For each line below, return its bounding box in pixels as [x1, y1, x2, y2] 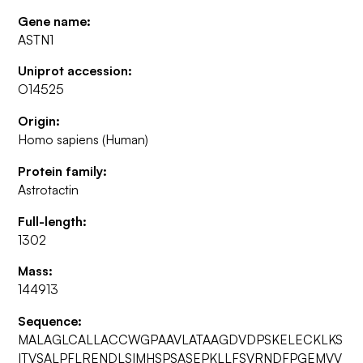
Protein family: [18, 162, 108, 179]
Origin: [18, 113, 61, 130]
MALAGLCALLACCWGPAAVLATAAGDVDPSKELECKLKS [18, 331, 344, 348]
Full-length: [18, 212, 88, 229]
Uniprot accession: [18, 62, 133, 79]
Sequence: [18, 313, 83, 329]
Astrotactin [18, 181, 79, 198]
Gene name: [18, 12, 92, 29]
